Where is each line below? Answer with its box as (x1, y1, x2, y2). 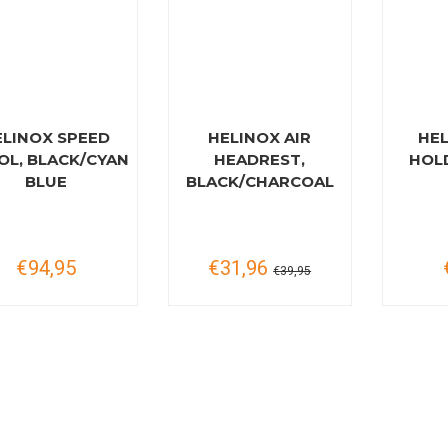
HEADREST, (214, 150, 306, 169)
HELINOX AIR (208, 128, 312, 147)
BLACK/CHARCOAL (185, 172, 334, 191)
